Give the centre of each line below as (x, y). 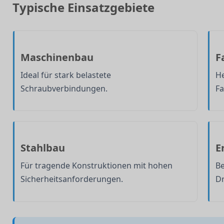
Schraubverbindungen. (64, 88)
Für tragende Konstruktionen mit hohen (96, 166)
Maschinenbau (57, 57)
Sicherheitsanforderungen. (72, 179)
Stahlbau (43, 148)
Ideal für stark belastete (66, 75)
